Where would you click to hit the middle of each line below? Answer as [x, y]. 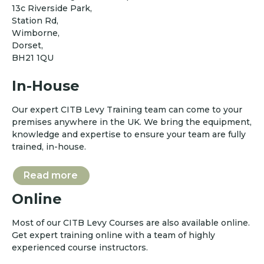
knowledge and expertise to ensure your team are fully [129, 134]
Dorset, [27, 46]
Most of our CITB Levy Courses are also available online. [131, 222]
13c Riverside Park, [52, 9]
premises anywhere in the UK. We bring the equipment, [132, 122]
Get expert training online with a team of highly [113, 235]
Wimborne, [36, 33]
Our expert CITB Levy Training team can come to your [127, 109]
